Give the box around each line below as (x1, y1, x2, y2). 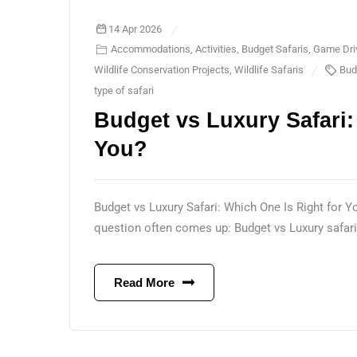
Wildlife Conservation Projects (94, 64, 229, 76)
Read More (114, 276, 175, 289)
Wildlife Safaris (234, 64, 304, 76)
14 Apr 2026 (108, 23, 163, 35)
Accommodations (111, 43, 191, 55)
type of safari (94, 84, 154, 96)
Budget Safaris (241, 43, 309, 55)
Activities (195, 43, 237, 55)
